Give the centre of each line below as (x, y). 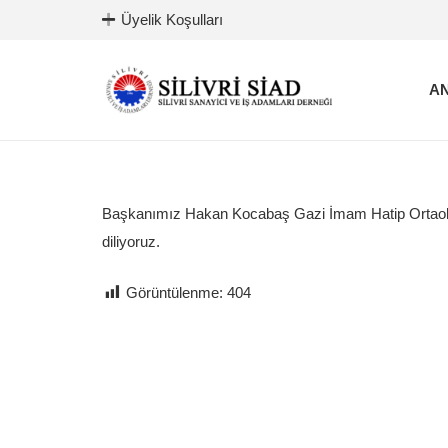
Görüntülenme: (174, 292)
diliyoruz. (131, 241)
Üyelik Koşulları (172, 19)
